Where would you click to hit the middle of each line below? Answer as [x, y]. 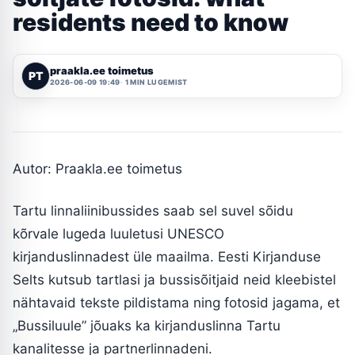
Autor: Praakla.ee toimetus [97, 168]
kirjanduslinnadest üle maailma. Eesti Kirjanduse [167, 256]
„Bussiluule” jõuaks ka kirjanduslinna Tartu [147, 325]
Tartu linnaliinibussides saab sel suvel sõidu [153, 210]
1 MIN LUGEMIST [156, 82]
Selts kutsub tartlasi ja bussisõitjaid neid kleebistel [174, 279]
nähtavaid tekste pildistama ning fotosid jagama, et [176, 302]
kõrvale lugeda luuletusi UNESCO [118, 233]
